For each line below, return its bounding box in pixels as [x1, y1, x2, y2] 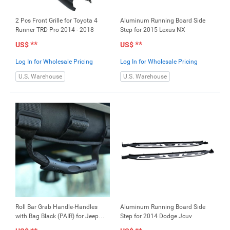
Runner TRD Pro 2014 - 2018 [15, 26, 94, 33]
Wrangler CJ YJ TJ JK [15, 222, 75, 229]
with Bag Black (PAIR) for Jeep [15, 213, 99, 220]
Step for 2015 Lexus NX [120, 26, 185, 33]
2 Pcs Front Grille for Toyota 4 [15, 17, 98, 24]
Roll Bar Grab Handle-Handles [15, 203, 98, 210]
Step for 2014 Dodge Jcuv [120, 213, 192, 220]
